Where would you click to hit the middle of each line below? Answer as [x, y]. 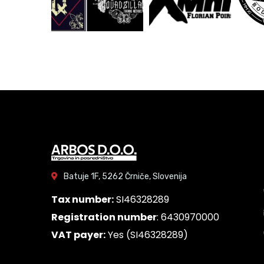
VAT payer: [78, 235]
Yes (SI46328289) [147, 235]
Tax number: [82, 199]
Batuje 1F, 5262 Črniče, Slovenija [125, 176]
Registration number [104, 217]
